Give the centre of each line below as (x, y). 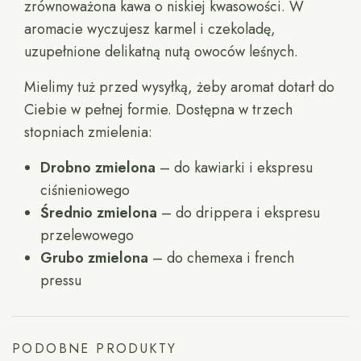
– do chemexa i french (221, 258)
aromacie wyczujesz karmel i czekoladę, (150, 29)
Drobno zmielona (98, 168)
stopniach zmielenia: (89, 133)
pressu (61, 281)
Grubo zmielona (94, 258)
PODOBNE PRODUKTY (95, 349)
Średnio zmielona (99, 213)
